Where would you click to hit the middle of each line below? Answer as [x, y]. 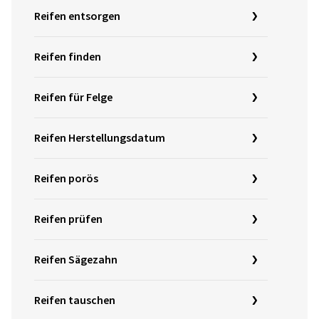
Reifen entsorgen [77, 16]
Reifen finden [68, 57]
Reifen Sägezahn [76, 260]
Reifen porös [66, 178]
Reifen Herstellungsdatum [100, 138]
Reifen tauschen [75, 300]
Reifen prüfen [68, 219]
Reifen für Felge [73, 97]
